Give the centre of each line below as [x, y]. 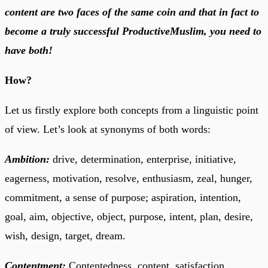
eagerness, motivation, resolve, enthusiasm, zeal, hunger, [129, 178]
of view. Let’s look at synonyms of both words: [108, 129]
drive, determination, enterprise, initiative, [143, 159]
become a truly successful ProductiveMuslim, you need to [133, 31]
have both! [29, 50]
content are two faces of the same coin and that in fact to [132, 12]
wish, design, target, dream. [65, 235]
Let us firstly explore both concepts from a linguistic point [132, 110]
